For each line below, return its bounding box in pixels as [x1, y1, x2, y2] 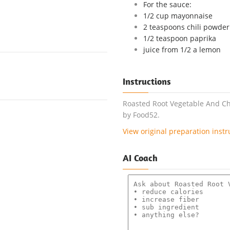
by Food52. [123, 110, 160, 120]
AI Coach [123, 152, 158, 164]
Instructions [123, 75, 171, 87]
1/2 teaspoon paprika [143, 33, 216, 43]
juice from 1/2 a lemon [143, 45, 221, 54]
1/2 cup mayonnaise [143, 11, 213, 21]
